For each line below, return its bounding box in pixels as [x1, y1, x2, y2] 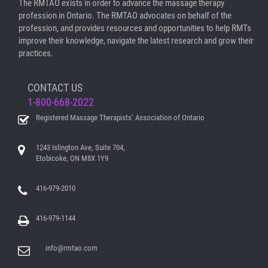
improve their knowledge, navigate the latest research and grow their [19, 35, 254, 46]
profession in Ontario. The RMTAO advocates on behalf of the [19, 10, 232, 21]
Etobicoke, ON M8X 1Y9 [36, 153, 108, 163]
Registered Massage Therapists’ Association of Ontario [36, 112, 205, 122]
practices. [19, 47, 53, 59]
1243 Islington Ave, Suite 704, [36, 142, 125, 152]
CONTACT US [28, 81, 83, 94]
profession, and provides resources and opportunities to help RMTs [19, 22, 251, 33]
